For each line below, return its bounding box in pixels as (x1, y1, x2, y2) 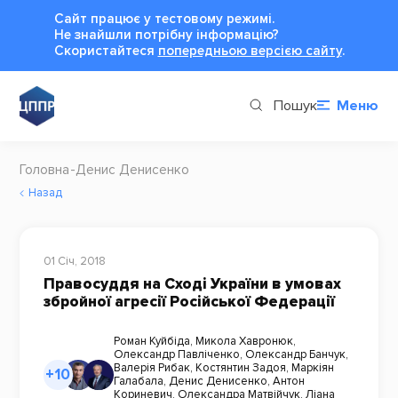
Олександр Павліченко (113, 346, 240, 362)
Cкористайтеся (53, 42, 158, 60)
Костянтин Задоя (195, 360, 286, 375)
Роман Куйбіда (113, 333, 190, 348)
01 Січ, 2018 (43, 254, 106, 269)
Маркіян (291, 360, 334, 375)
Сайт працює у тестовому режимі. (53, 10, 275, 28)
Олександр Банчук (244, 346, 346, 362)
